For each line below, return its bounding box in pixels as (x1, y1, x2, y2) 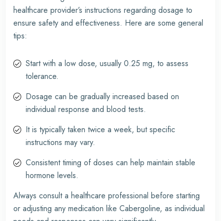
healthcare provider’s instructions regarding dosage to (13, 4, 192, 16)
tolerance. (26, 71, 59, 82)
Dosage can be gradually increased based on (26, 91, 179, 102)
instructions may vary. (26, 137, 95, 148)
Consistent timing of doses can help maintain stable (26, 157, 195, 168)
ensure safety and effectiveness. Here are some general (13, 17, 203, 29)
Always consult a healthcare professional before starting (13, 190, 200, 201)
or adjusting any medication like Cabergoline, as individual (13, 203, 205, 214)
